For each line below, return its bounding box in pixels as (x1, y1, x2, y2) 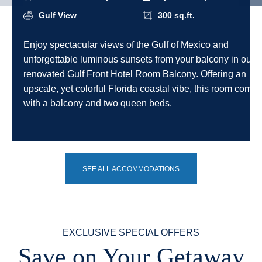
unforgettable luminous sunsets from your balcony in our (23, 54, 254, 64)
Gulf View (36, 11, 77, 20)
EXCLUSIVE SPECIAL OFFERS (63, 227, 199, 237)
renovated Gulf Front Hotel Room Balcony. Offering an (23, 69, 246, 79)
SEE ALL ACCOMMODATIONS (82, 165, 180, 173)
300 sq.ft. (156, 11, 195, 20)
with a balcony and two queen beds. (23, 98, 172, 108)
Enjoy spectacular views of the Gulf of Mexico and (23, 40, 229, 50)
